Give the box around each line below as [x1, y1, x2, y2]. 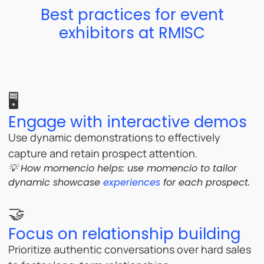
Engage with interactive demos [8, 111, 247, 133]
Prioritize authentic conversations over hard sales [8, 242, 251, 256]
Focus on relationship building [8, 223, 240, 245]
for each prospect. [160, 175, 250, 189]
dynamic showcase [8, 175, 103, 189]
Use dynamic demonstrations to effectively [8, 130, 220, 144]
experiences [103, 175, 160, 189]
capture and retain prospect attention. [8, 146, 198, 160]
